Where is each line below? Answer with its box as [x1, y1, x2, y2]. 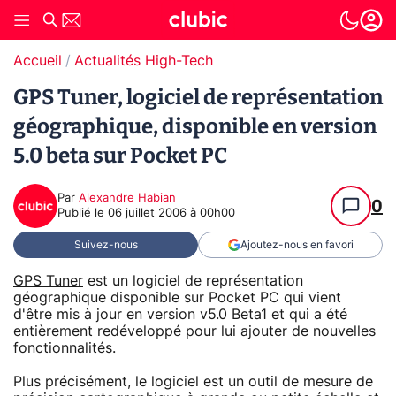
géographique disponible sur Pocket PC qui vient [13, 290, 341, 305]
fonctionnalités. [13, 340, 116, 355]
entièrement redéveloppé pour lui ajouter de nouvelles [13, 324, 376, 339]
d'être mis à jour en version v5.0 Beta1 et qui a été [13, 307, 347, 322]
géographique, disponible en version [13, 114, 377, 139]
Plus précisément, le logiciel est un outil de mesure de [13, 374, 373, 389]
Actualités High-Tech [74, 54, 213, 68]
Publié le [57, 208, 108, 219]
